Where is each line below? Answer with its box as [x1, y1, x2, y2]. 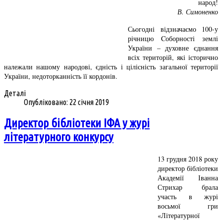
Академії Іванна [158, 172, 218, 182]
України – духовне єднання [128, 43, 218, 53]
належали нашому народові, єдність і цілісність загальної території [4, 62, 218, 72]
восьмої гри [158, 201, 218, 211]
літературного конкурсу [4, 130, 113, 144]
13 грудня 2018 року [158, 154, 218, 164]
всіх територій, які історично [128, 53, 218, 62]
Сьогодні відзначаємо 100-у [128, 24, 218, 34]
